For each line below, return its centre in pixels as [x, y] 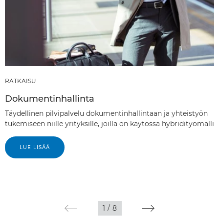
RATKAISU [21, 81]
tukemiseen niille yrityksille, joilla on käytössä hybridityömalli [109, 123]
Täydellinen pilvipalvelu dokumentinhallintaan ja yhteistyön [106, 113]
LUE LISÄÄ [35, 147]
